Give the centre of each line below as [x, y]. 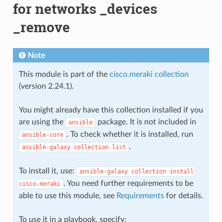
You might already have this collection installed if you [111, 110]
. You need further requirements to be [128, 183]
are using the [42, 122]
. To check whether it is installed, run [130, 134]
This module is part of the [64, 74]
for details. [183, 195]
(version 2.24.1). [46, 86]
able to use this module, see [67, 195]
